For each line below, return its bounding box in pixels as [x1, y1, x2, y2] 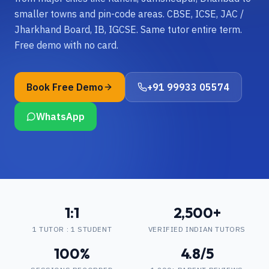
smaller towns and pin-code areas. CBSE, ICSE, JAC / [14, 8, 244, 20]
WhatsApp [36, 110, 85, 122]
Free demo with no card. [14, 39, 118, 51]
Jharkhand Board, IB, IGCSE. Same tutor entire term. [14, 23, 242, 35]
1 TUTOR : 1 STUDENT [32, 225, 112, 234]
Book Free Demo [26, 81, 103, 93]
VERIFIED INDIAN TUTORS [148, 225, 246, 234]
